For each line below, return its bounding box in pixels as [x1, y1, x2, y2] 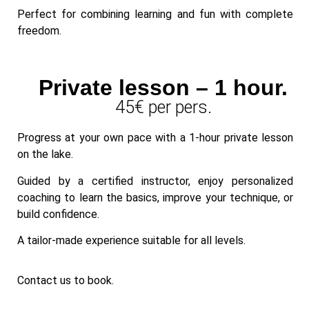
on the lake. [17, 148, 73, 161]
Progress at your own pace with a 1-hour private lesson [17, 131, 293, 145]
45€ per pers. [114, 97, 212, 118]
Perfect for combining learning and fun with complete [17, 7, 293, 21]
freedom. [17, 23, 61, 37]
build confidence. [17, 207, 99, 221]
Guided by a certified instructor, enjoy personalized [17, 174, 293, 188]
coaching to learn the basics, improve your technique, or [17, 190, 293, 204]
